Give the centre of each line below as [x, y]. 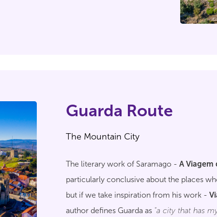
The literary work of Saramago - [123, 164]
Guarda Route [119, 111]
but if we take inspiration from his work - [138, 195]
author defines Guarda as [110, 210]
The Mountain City [103, 137]
